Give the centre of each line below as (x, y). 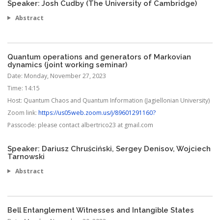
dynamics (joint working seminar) (67, 64)
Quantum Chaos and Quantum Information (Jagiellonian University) (117, 100)
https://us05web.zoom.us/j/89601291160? (97, 112)
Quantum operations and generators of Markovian (99, 56)
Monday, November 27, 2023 (65, 76)
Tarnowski (26, 156)
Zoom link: (23, 112)
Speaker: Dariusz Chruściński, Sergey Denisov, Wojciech (109, 148)
